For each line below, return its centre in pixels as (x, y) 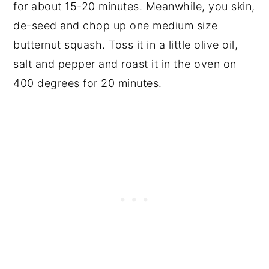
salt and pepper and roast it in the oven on (125, 64)
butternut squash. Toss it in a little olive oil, (126, 44)
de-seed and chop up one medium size (116, 25)
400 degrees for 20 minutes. (88, 83)
